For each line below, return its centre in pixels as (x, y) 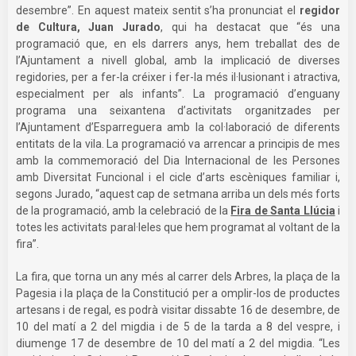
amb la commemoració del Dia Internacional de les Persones (178, 160)
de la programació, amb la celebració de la (124, 210)
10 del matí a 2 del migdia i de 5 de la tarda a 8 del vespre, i (178, 326)
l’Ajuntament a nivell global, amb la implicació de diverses (178, 60)
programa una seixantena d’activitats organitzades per (178, 110)
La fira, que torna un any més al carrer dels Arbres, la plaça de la (178, 276)
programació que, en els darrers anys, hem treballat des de (178, 43)
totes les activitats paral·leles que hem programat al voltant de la (178, 227)
